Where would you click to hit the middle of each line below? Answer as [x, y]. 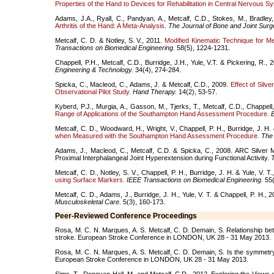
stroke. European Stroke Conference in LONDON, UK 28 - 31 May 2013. [163, 237]
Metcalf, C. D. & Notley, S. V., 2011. [110, 40]
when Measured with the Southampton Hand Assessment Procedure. [157, 136]
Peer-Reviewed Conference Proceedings [126, 216]
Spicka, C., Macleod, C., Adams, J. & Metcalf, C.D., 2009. [143, 84]
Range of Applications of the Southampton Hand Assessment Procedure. [163, 114]
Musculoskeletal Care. [88, 202]
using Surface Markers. [90, 180]
